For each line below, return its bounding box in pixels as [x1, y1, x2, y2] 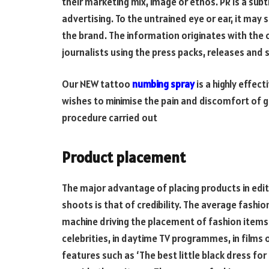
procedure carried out [62, 111, 157, 125]
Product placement [62, 147, 186, 167]
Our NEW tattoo [62, 77, 132, 91]
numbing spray [132, 77, 195, 91]
